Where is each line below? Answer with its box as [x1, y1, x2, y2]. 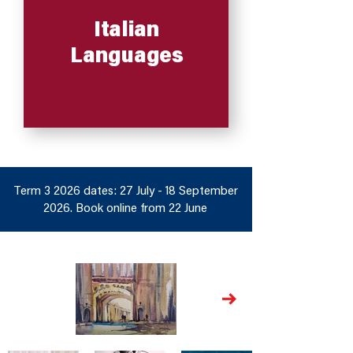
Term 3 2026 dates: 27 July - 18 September [13, 184, 238, 198]
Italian [94, 20, 159, 42]
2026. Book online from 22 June [43, 202, 207, 215]
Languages [70, 46, 183, 69]
